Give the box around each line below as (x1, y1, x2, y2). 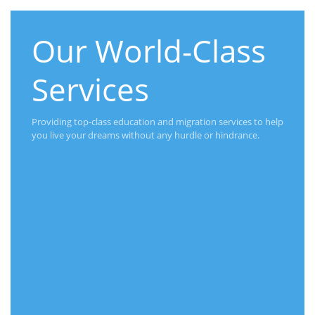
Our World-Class (32, 30, 266, 72)
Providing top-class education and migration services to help (32, 115, 283, 128)
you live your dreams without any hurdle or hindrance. (32, 129, 259, 141)
